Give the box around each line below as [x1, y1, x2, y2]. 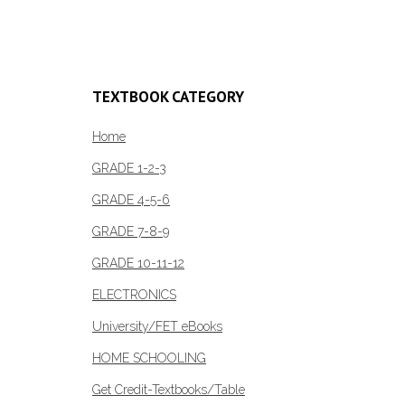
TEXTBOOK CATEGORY [92, 87, 244, 108]
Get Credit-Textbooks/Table [92, 382, 245, 398]
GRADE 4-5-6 [92, 193, 170, 208]
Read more [92, 3, 153, 18]
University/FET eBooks [92, 319, 222, 334]
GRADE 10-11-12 [92, 256, 184, 271]
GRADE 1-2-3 [92, 161, 166, 176]
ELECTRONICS [92, 287, 176, 303]
